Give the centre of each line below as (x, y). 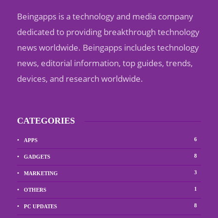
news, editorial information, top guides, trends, (105, 63)
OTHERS (35, 190)
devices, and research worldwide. (80, 79)
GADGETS (37, 157)
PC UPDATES (40, 207)
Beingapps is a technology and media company (105, 17)
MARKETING (41, 173)
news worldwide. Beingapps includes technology (108, 48)
